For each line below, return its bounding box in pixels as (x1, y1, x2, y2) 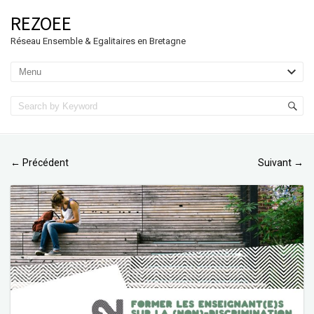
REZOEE (11, 11, 71, 35)
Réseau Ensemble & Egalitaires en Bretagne (11, 36, 186, 46)
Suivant (258, 157, 294, 168)
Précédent (20, 157, 69, 168)
